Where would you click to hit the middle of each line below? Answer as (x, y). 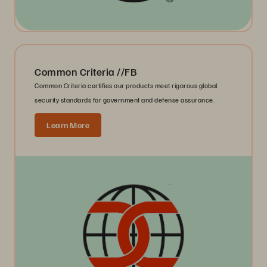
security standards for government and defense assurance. (125, 100)
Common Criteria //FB (86, 72)
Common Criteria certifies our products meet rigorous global (126, 86)
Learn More (68, 125)
